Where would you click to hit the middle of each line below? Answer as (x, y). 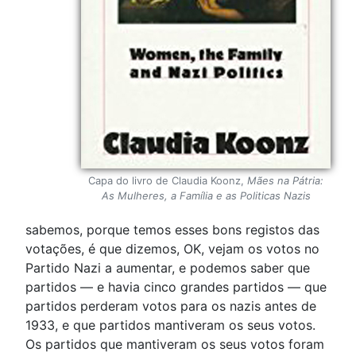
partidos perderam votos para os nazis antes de (171, 306)
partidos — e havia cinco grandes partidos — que (176, 286)
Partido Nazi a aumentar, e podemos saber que (168, 267)
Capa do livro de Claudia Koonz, (168, 181)
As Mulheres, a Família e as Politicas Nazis (206, 196)
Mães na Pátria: (285, 181)
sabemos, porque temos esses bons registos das (172, 229)
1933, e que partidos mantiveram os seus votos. (170, 325)
